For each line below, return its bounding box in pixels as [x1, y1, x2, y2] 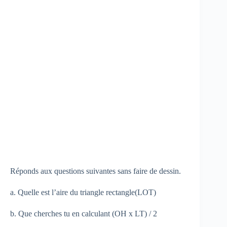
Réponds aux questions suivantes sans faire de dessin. [10, 166, 181, 175]
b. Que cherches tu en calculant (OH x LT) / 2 [10, 209, 157, 218]
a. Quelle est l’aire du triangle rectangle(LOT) [10, 187, 156, 197]
